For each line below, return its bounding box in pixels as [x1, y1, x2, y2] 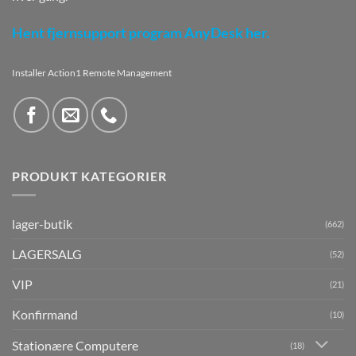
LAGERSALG [12, 246, 82, 262]
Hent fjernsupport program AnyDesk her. [12, 24, 269, 41]
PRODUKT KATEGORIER [12, 168, 167, 184]
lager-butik [12, 216, 72, 232]
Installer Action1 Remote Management [12, 66, 172, 79]
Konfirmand [12, 307, 78, 323]
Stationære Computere [12, 338, 138, 354]
